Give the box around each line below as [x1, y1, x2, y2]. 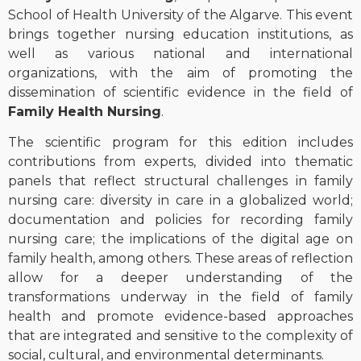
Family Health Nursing [8, 103, 161, 119]
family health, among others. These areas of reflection [8, 250, 353, 266]
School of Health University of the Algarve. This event [8, 6, 353, 23]
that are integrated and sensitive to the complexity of [8, 327, 353, 343]
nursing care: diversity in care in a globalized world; [8, 192, 353, 208]
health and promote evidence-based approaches [8, 308, 353, 324]
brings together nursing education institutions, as [8, 26, 353, 42]
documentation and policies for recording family [8, 211, 353, 227]
